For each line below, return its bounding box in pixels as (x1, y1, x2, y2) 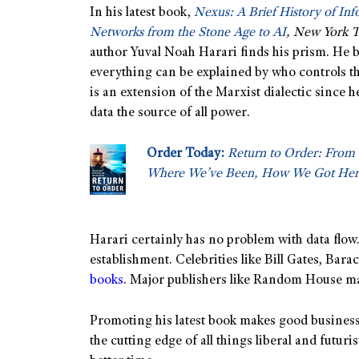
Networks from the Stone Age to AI (90, 26, 286, 41)
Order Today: (146, 147, 224, 161)
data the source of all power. (90, 107, 250, 121)
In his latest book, (90, 6, 194, 21)
